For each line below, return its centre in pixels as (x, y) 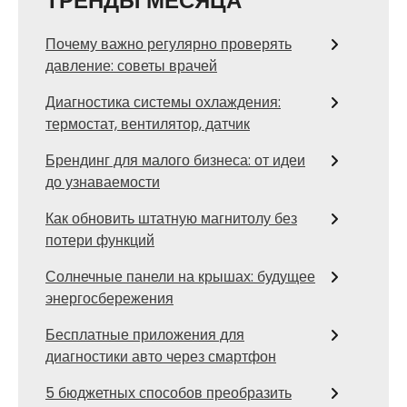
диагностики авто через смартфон (161, 356)
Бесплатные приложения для (145, 334)
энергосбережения (109, 298)
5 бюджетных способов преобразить (169, 392)
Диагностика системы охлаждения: (163, 102)
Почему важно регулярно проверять (169, 44)
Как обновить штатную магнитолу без (171, 218)
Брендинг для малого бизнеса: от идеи (175, 160)
